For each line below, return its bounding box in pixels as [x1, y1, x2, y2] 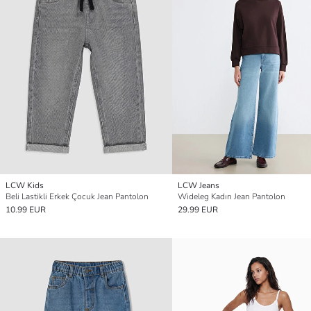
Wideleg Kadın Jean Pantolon [178, 191, 285, 203]
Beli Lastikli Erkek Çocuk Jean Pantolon [6, 191, 149, 203]
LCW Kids [6, 180, 44, 192]
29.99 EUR [178, 204, 218, 216]
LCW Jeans [178, 180, 219, 192]
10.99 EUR [6, 204, 46, 216]
